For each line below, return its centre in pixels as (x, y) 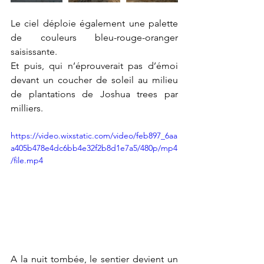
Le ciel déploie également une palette (94, 23)
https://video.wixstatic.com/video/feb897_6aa (94, 136)
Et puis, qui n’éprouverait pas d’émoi (94, 66)
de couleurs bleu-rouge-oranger (94, 37)
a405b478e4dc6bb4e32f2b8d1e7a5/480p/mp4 (94, 148)
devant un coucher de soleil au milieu (94, 80)
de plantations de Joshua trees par (94, 94)
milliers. (28, 108)
